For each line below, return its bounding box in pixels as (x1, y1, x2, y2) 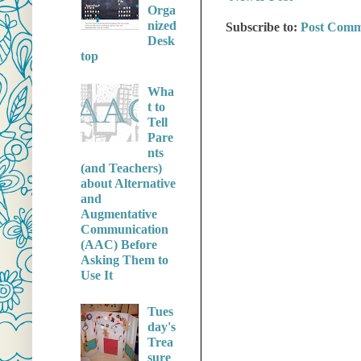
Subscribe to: (226, 20, 301, 35)
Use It (81, 268, 113, 283)
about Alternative (81, 176, 176, 191)
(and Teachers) (81, 161, 162, 176)
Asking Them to (81, 253, 168, 268)
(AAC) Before (81, 238, 157, 252)
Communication (81, 222, 168, 237)
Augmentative (81, 207, 157, 222)
